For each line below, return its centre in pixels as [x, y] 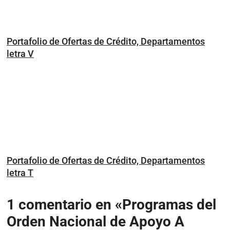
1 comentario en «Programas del [111, 204]
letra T [20, 172]
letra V [20, 53]
